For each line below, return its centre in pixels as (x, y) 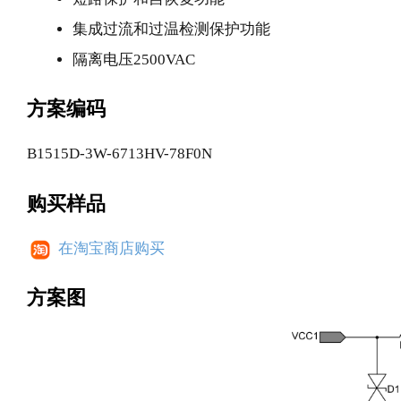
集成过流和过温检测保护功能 (171, 29)
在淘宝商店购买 (111, 248)
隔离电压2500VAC (134, 59)
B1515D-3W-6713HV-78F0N (119, 154)
